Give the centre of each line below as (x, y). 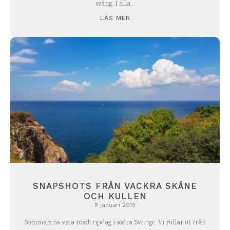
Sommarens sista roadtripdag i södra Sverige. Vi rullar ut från (115, 223)
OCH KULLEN (115, 196)
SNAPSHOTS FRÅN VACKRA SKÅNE (115, 186)
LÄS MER (115, 18)
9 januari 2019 (115, 205)
